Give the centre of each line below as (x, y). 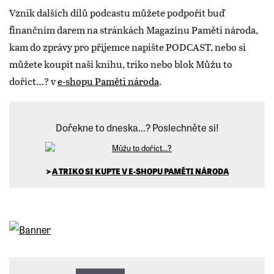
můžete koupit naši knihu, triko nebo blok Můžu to (121, 64)
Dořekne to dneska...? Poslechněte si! (137, 127)
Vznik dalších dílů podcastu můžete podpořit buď (117, 12)
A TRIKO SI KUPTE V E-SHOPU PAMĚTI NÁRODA (140, 171)
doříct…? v (33, 81)
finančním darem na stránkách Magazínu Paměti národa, (134, 29)
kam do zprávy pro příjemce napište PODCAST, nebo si (128, 46)
